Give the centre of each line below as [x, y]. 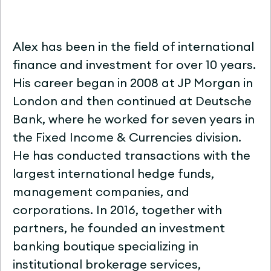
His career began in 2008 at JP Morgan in [133, 83]
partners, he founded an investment [119, 229]
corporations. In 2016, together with [117, 211]
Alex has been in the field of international [133, 47]
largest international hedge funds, [113, 174]
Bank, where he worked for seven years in [134, 120]
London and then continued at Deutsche [132, 102]
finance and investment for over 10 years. [134, 65]
